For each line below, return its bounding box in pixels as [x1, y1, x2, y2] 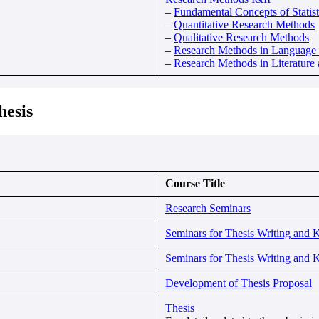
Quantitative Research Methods [174, 18, 315, 31]
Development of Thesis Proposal [165, 276, 312, 289]
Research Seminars [165, 202, 251, 214]
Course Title [165, 177, 225, 189]
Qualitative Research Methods [174, 31, 309, 43]
